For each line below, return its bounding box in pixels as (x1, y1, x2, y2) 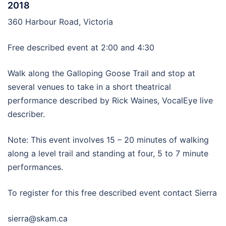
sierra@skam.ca (8, 213, 68, 223)
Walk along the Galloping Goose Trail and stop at (8, 68, 195, 78)
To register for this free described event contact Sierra (8, 187, 217, 198)
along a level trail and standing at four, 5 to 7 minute (8, 148, 208, 158)
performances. (8, 161, 63, 172)
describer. (8, 108, 45, 119)
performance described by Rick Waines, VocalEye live (8, 95, 213, 105)
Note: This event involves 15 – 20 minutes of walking (8, 134, 209, 145)
